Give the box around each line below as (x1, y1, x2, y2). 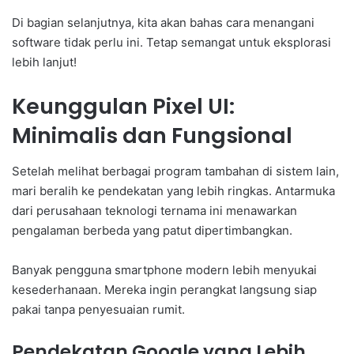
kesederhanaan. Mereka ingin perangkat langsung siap (12, 281, 317, 297)
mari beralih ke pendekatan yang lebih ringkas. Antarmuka (12, 183, 335, 198)
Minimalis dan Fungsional (12, 121, 292, 151)
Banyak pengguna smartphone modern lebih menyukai (12, 262, 317, 277)
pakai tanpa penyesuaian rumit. (12, 301, 185, 317)
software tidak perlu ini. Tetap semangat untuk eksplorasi (12, 35, 331, 51)
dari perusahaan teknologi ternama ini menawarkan (12, 202, 297, 218)
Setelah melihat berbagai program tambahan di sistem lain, (12, 163, 339, 179)
